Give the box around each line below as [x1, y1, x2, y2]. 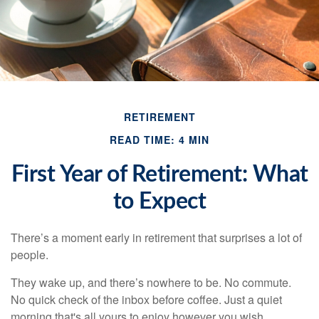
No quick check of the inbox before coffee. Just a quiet [11, 291, 282, 308]
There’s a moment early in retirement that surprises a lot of [11, 229, 302, 246]
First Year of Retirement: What [11, 163, 308, 186]
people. [11, 246, 48, 263]
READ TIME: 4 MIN [110, 132, 209, 147]
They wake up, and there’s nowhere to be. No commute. [11, 274, 291, 291]
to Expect [113, 190, 206, 213]
